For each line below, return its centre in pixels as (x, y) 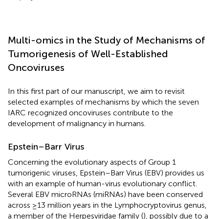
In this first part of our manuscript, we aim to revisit (96, 91)
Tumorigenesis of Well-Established (88, 54)
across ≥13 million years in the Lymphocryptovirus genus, (107, 205)
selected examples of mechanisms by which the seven (103, 102)
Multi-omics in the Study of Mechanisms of (107, 40)
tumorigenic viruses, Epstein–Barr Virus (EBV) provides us (106, 173)
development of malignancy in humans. (77, 123)
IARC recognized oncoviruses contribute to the (90, 112)
